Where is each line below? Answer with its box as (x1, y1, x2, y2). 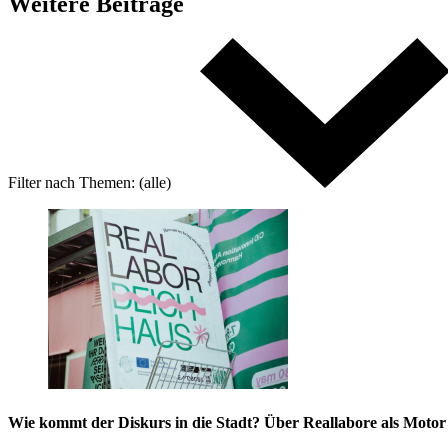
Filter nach (8, 173, 75, 191)
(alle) (139, 173, 171, 191)
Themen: (79, 173, 139, 191)
